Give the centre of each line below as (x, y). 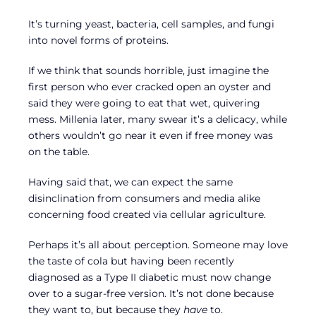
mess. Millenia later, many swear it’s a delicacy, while (158, 119)
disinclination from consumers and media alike (144, 198)
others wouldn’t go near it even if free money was (151, 135)
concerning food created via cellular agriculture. (147, 214)
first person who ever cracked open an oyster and (150, 86)
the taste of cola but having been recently (131, 261)
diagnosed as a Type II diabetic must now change (150, 277)
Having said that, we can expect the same (130, 182)
